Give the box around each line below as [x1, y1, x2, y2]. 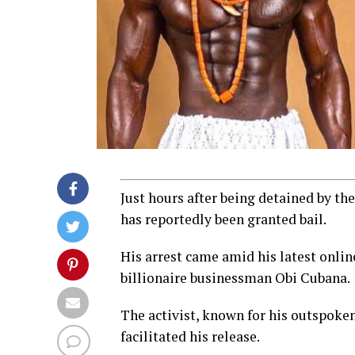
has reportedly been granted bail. [120, 210, 326, 228]
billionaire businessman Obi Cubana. [120, 269, 350, 287]
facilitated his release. [120, 327, 260, 345]
